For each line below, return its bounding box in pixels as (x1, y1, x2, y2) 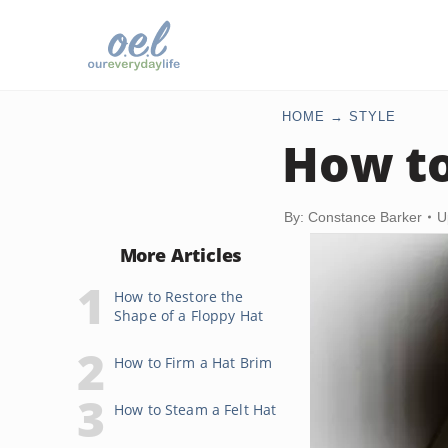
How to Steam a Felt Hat (114, 400, 277, 419)
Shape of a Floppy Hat (114, 306, 263, 325)
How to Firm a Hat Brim (114, 353, 273, 372)
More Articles (119, 243, 243, 267)
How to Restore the (114, 287, 244, 306)
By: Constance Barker (284, 209, 422, 225)
